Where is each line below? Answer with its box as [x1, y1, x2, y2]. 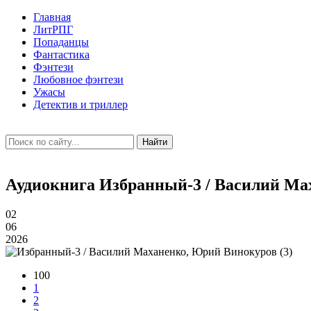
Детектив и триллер [33, 99, 128, 110]
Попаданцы [33, 36, 89, 48]
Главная [33, 11, 71, 23]
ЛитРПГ [33, 24, 73, 35]
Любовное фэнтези [33, 74, 124, 85]
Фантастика [33, 49, 90, 60]
